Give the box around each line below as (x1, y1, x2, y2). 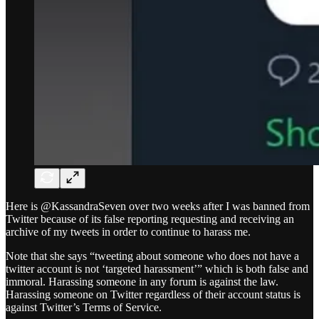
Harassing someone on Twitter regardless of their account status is (6, 288, 300, 301)
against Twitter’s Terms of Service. (6, 301, 162, 314)
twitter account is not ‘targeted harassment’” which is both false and (6, 263, 308, 276)
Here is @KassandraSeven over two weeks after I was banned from (6, 200, 310, 213)
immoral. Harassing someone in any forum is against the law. (6, 276, 278, 288)
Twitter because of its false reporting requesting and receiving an (6, 213, 294, 226)
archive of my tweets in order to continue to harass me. (6, 226, 251, 239)
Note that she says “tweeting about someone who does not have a (6, 250, 299, 263)
